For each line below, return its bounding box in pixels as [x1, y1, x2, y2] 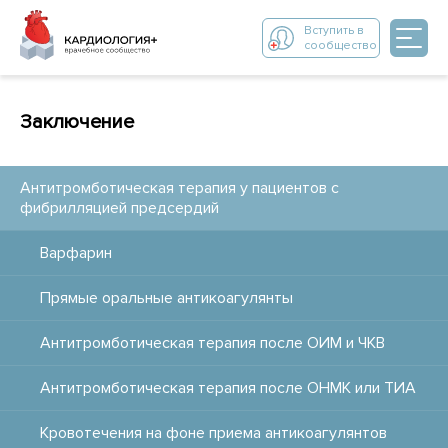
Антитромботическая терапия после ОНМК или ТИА [40, 378, 416, 398]
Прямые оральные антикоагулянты [40, 288, 293, 308]
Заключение [20, 110, 134, 134]
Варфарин [40, 243, 112, 263]
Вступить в [304, 22, 364, 38]
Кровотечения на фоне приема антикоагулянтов [40, 423, 387, 443]
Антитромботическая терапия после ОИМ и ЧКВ [40, 333, 385, 353]
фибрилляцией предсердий [20, 198, 219, 218]
